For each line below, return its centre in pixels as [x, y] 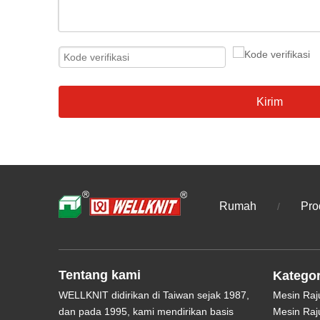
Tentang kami [100, 275]
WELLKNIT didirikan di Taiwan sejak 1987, [154, 295]
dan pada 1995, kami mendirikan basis [146, 312]
